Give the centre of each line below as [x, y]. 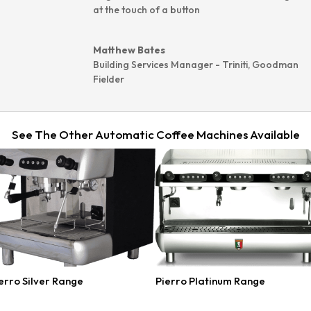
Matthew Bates [129, 50]
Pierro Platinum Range [210, 281]
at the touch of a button [146, 10]
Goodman [275, 65]
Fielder [109, 79]
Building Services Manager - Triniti [170, 65]
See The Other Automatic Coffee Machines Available [155, 135]
